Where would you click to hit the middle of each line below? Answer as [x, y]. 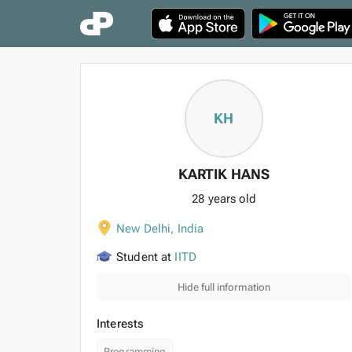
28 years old [224, 199]
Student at [144, 257]
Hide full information [224, 287]
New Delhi [144, 229]
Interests [121, 324]
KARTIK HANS [224, 174]
